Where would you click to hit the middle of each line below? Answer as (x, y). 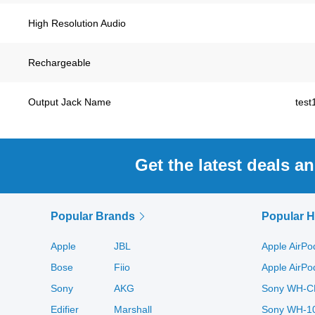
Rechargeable (59, 63)
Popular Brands (94, 216)
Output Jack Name (70, 102)
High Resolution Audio (77, 23)
